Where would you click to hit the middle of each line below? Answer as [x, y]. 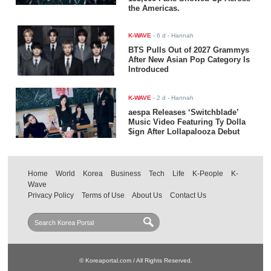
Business [126, 174]
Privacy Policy [51, 196]
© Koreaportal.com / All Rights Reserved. [135, 261]
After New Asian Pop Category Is [189, 60]
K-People [208, 174]
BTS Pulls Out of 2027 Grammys [189, 50]
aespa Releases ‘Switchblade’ [184, 113]
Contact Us [188, 196]
